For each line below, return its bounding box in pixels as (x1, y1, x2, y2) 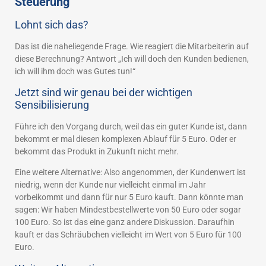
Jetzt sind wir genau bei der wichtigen (15, 86, 192, 99)
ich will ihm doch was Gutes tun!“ (15, 66, 135, 76)
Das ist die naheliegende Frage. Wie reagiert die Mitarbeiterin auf (15, 41, 249, 51)
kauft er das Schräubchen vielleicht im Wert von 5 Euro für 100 (15, 230, 242, 240)
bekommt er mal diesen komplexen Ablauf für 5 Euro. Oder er (15, 134, 236, 144)
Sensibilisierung (15, 99, 89, 112)
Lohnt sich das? (15, 18, 88, 31)
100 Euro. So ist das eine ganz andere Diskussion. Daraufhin (15, 217, 235, 227)
